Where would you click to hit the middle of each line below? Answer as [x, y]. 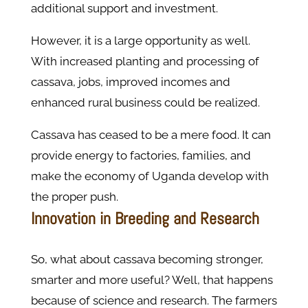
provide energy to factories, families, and [141, 156]
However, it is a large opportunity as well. [140, 41]
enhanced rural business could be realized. [145, 103]
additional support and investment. [124, 9]
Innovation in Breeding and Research [145, 219]
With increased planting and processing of [145, 62]
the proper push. [74, 197]
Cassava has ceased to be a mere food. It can [151, 135]
